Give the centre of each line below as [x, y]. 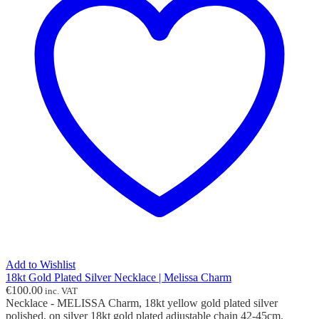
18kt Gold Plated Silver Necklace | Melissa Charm [119, 278]
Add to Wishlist [41, 265]
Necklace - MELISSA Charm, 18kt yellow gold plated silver [142, 303]
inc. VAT [60, 291]
